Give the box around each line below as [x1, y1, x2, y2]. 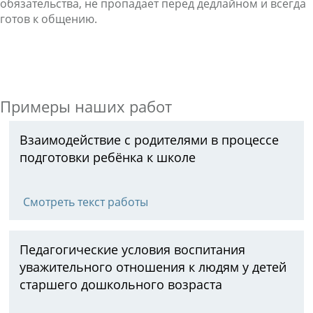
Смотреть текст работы [23, 194, 148, 210]
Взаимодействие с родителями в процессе [20, 131, 279, 148]
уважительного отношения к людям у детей [20, 259, 286, 275]
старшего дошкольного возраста [20, 276, 222, 293]
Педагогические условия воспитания [20, 241, 245, 258]
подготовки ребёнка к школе [20, 149, 196, 166]
